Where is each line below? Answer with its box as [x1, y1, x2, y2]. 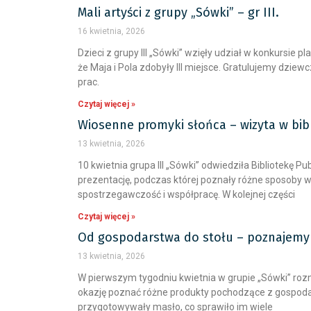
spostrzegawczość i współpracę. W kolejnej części [78, 189, 295, 200]
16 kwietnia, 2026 [78, 26, 145, 36]
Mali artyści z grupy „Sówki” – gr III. [78, 5, 279, 20]
